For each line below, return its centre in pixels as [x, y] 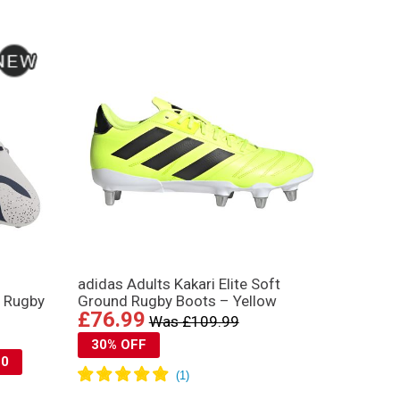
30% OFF [118, 345]
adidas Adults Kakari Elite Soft [179, 284]
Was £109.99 [194, 322]
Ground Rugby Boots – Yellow [177, 301]
